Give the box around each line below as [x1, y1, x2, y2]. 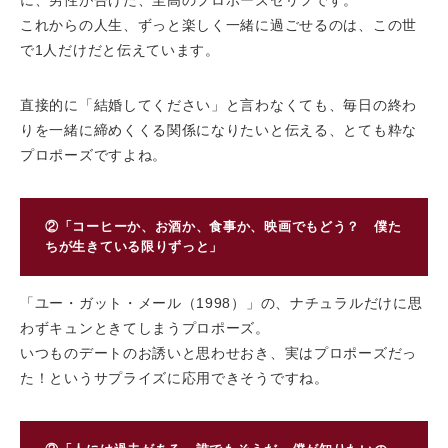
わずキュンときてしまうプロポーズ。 [20, 319, 270, 336]
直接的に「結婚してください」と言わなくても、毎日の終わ [20, 97, 417, 114]
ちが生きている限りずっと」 [45, 240, 224, 255]
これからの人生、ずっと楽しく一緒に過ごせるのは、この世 [20, 17, 417, 34]
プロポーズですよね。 [20, 147, 167, 164]
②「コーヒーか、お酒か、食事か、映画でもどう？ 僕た [45, 220, 402, 235]
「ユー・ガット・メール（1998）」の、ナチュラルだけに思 [20, 294, 423, 311]
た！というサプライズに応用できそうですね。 [20, 369, 329, 386]
